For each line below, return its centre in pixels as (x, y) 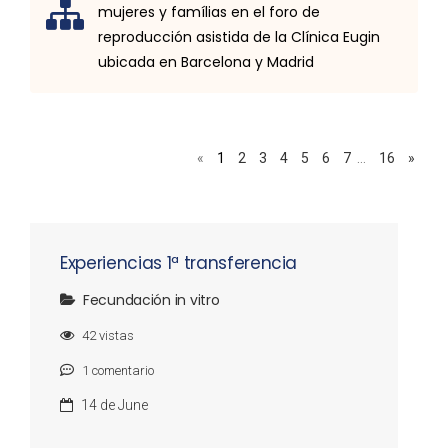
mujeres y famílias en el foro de (209, 12)
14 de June (114, 405)
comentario (121, 370)
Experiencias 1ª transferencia (179, 263)
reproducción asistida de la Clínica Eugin (239, 37)
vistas (115, 335)
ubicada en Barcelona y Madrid (206, 62)
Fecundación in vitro (151, 300)
